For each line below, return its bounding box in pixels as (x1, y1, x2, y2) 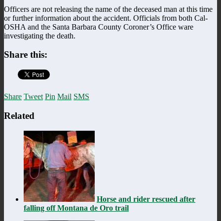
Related (4, 110, 35, 121)
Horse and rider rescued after (97, 194, 195, 203)
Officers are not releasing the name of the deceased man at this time (4, 4, 213, 13)
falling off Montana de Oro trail (24, 203, 129, 212)
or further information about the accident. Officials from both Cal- (4, 13, 208, 22)
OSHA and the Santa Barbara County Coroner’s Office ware (4, 22, 193, 31)
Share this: (4, 49, 47, 60)
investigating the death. (4, 31, 75, 40)
